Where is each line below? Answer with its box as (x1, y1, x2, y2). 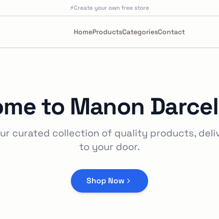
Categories (122, 27, 158, 36)
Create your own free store (74, 4, 149, 12)
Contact (158, 27, 185, 36)
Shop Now (87, 175, 125, 186)
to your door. (79, 140, 140, 153)
